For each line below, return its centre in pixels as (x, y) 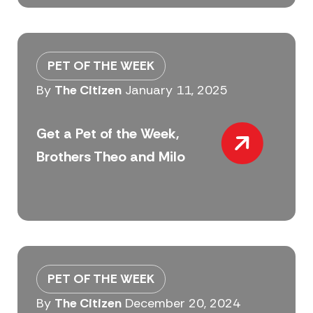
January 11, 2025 (176, 90)
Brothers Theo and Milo (110, 157)
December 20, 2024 (182, 303)
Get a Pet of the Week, (108, 134)
